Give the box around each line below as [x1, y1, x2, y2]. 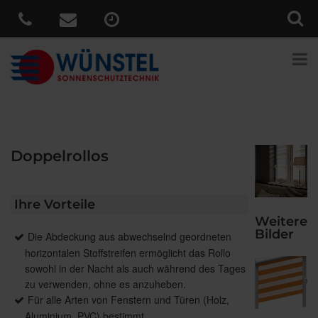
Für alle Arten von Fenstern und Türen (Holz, [28, 292, 229, 307]
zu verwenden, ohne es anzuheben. [25, 277, 186, 292]
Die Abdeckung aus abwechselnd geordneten [28, 229, 231, 244]
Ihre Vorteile [14, 197, 95, 213]
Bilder [255, 226, 294, 243]
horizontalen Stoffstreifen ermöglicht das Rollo [25, 246, 231, 261]
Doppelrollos [11, 147, 109, 165]
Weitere [255, 214, 307, 230]
